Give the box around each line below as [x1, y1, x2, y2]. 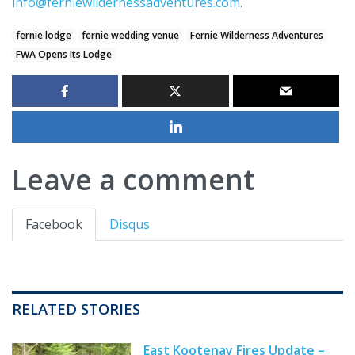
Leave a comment [12, 160, 254, 199]
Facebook [25, 216, 82, 234]
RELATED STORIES [12, 299, 140, 319]
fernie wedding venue [82, 29, 180, 43]
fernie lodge [15, 29, 71, 43]
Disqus [109, 216, 150, 234]
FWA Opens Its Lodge [15, 48, 112, 62]
